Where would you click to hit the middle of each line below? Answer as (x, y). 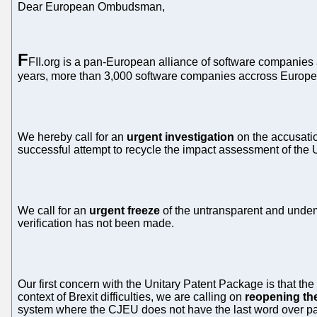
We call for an (53, 211)
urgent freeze (125, 211)
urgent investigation (180, 137)
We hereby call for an (72, 137)
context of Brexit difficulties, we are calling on (131, 297)
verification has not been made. (96, 224)
